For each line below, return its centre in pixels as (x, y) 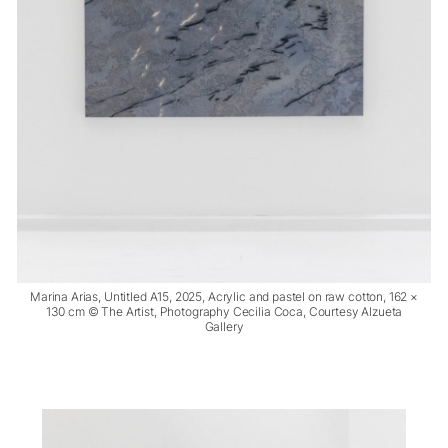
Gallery (224, 327)
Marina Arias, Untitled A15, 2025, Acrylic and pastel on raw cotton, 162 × (224, 297)
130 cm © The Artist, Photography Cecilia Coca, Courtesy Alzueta (224, 312)
